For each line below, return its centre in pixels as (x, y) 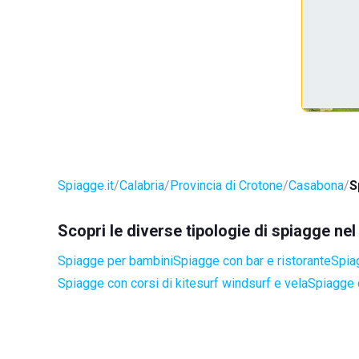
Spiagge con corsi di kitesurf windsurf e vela (183, 283)
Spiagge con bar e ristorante (252, 261)
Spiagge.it (86, 186)
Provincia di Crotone (226, 186)
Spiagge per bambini (115, 261)
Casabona (316, 186)
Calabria (142, 186)
